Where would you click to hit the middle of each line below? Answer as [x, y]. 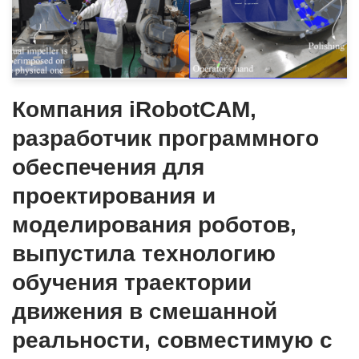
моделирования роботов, [154, 225]
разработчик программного [165, 139]
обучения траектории [132, 283]
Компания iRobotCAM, [134, 110]
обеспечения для [108, 167]
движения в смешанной [145, 312]
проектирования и [114, 196]
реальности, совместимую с [172, 341]
